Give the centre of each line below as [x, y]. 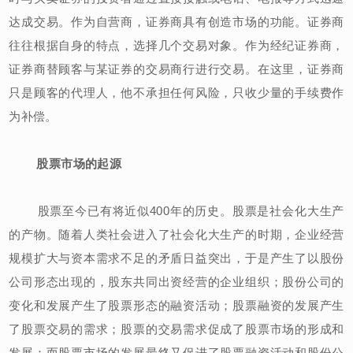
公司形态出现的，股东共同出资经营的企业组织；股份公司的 [176, 281]
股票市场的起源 [79, 163]
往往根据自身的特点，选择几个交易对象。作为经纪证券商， [176, 45]
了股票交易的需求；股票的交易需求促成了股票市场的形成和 [176, 329]
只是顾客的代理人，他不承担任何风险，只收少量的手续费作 [176, 92]
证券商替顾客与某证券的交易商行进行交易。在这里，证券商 [176, 69]
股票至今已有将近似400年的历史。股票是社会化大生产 [176, 210]
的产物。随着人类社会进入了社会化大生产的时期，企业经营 [176, 234]
